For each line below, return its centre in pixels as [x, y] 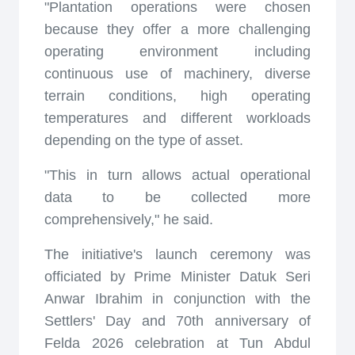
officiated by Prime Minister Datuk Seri [177, 277]
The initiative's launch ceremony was [177, 254]
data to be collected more [177, 197]
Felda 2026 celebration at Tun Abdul [177, 343]
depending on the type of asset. [144, 140]
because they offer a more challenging [177, 29]
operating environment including [177, 52]
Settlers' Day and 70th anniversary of [177, 321]
